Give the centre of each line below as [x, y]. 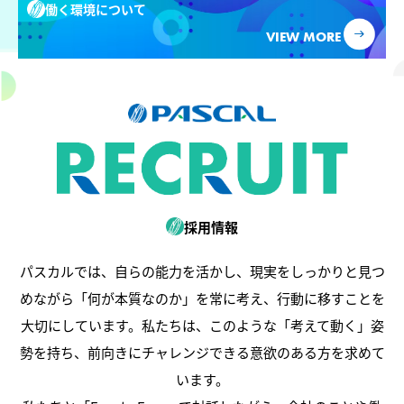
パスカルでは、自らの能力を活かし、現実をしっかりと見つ [202, 271]
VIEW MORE [303, 36]
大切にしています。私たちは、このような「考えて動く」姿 [202, 326]
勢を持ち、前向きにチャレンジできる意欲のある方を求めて [202, 353]
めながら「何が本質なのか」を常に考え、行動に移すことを [202, 298]
